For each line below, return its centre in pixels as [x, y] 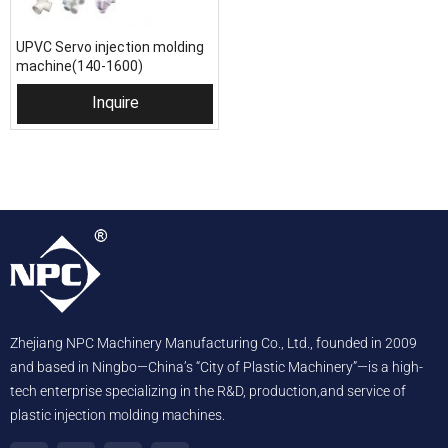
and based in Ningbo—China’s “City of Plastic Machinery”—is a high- [216, 367]
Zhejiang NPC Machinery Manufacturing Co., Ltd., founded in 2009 [213, 343]
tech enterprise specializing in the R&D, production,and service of [208, 391]
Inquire [115, 102]
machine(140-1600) [79, 66]
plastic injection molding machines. [117, 415]
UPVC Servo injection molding [110, 47]
